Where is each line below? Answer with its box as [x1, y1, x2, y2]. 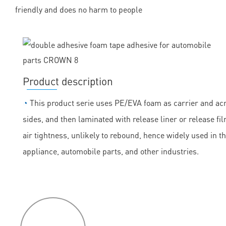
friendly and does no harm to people [15, 4, 142, 15]
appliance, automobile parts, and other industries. [23, 146, 199, 157]
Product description [23, 74, 113, 88]
